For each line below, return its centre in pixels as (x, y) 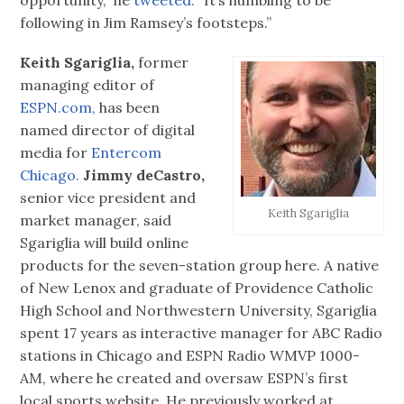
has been (130, 108)
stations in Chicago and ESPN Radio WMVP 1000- (190, 356)
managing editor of (87, 85)
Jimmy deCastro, (144, 175)
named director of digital (108, 130)
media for (56, 153)
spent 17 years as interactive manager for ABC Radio (202, 333)
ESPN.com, (60, 108)
